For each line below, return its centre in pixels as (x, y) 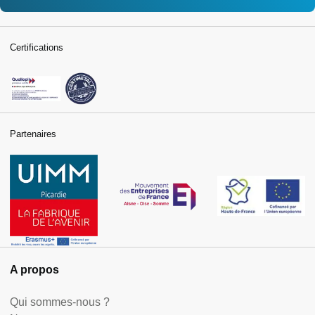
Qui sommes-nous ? (60, 302)
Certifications (37, 47)
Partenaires (33, 134)
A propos (34, 270)
